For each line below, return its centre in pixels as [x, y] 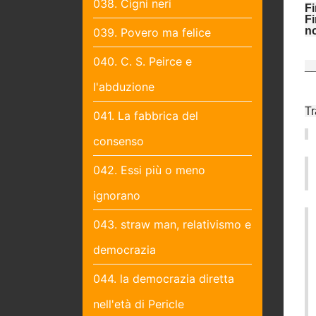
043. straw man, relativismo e [172, 224]
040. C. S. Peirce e [142, 61]
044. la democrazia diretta [164, 278]
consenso [119, 141]
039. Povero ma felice [152, 32]
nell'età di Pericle [139, 304]
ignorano [117, 195]
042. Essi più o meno [149, 170]
